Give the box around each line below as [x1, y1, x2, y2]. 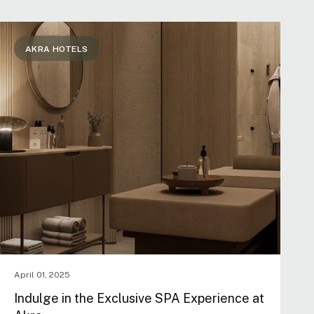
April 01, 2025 [14, 270, 70, 280]
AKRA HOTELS [25, 44, 88, 54]
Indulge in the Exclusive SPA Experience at [14, 291, 264, 306]
